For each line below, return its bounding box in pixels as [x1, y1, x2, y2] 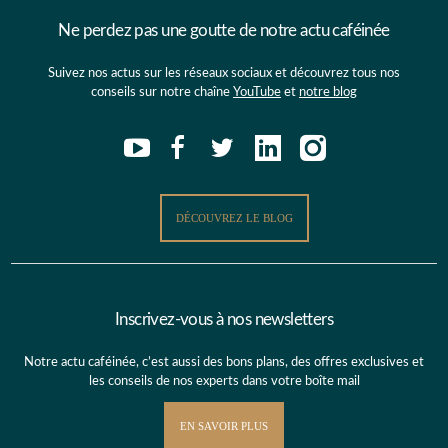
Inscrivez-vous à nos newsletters [114, 310, 334, 328]
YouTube [233, 85, 281, 99]
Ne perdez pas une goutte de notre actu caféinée [58, 21, 390, 39]
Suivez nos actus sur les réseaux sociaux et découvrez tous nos [48, 66, 400, 80]
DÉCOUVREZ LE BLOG [176, 211, 293, 224]
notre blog [299, 85, 357, 99]
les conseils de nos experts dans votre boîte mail [88, 374, 360, 388]
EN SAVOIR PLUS [180, 419, 268, 432]
